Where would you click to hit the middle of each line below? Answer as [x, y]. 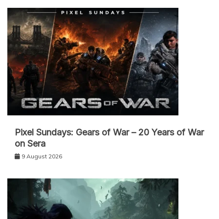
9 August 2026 [42, 156]
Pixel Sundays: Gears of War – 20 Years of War [109, 132]
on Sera [30, 143]
